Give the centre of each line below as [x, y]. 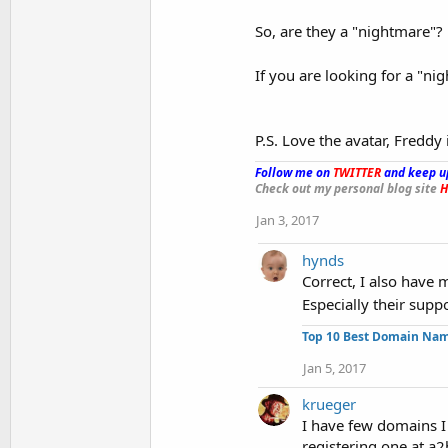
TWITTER [357, 172]
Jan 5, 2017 [334, 368]
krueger [329, 404]
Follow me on [294, 172]
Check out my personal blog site [347, 188]
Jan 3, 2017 [287, 220]
